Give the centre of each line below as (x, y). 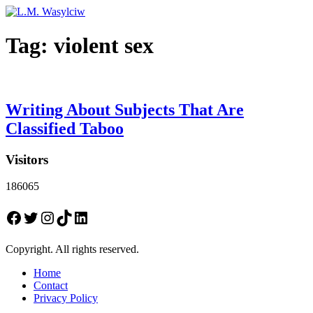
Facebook (38, 217)
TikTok (80, 217)
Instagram (72, 217)
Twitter (46, 217)
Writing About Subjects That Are (125, 109)
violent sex (104, 46)
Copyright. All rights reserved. (72, 249)
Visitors (27, 159)
